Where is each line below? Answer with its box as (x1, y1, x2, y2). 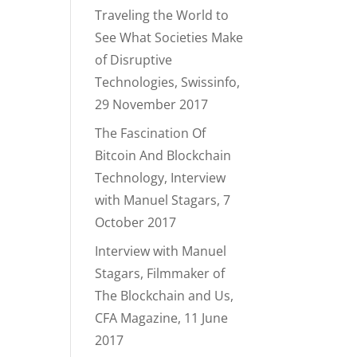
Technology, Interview (95, 169, 226, 186)
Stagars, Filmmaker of (95, 265, 226, 282)
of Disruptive (95, 51, 173, 69)
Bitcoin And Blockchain (95, 147, 232, 164)
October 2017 (95, 214, 177, 231)
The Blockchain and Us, (95, 287, 234, 304)
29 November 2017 (95, 96, 209, 113)
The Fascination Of (95, 124, 206, 142)
